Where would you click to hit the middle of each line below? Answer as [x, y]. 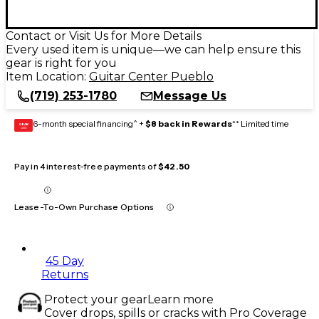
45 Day [65, 261]
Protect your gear [96, 299]
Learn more [181, 299]
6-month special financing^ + [89, 123]
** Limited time [260, 123]
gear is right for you [61, 63]
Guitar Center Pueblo [151, 76]
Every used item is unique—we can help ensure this [153, 49]
